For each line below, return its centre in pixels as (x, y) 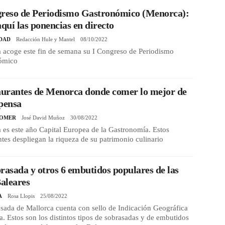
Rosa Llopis (21, 196)
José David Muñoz (43, 117)
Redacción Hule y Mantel (46, 39)
